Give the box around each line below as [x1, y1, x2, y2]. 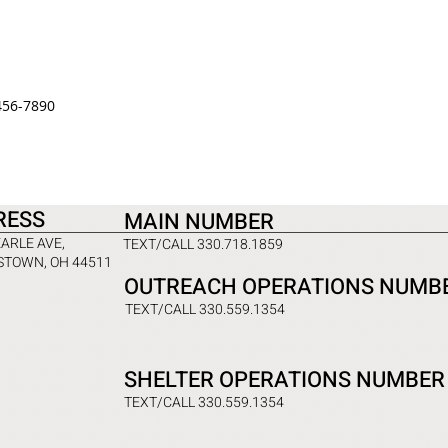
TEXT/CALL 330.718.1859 [123, 234, 283, 255]
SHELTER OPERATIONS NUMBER [124, 364, 445, 396]
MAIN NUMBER [124, 206, 274, 238]
